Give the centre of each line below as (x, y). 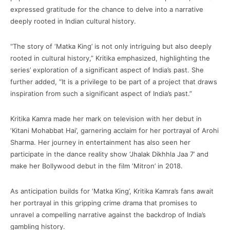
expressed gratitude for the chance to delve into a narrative (107, 9)
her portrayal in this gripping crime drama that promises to (104, 203)
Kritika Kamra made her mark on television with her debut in (106, 119)
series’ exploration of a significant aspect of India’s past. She (107, 70)
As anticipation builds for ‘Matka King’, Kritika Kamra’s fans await (112, 191)
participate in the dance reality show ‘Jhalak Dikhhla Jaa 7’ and (109, 154)
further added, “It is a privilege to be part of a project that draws (114, 82)
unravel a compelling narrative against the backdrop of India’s (108, 215)
